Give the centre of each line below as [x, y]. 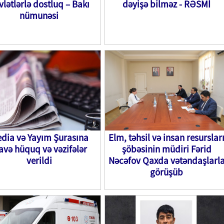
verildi [39, 160]
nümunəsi [39, 15]
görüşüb [166, 172]
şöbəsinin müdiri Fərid [166, 149]
